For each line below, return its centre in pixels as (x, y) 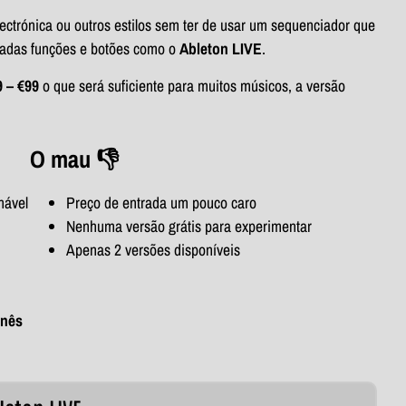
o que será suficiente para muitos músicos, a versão (192, 85)
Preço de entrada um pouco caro (161, 202)
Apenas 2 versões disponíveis (153, 249)
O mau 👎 (74, 159)
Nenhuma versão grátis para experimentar (188, 226)
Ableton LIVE (221, 49)
